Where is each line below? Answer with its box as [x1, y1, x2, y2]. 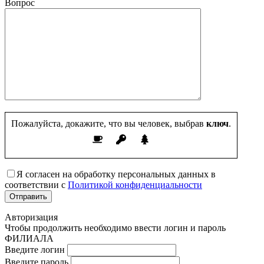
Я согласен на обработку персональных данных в [16, 169, 216, 180]
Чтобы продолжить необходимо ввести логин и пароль [5, 223, 226, 233]
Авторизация [5, 212, 58, 223]
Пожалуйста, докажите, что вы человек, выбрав [11, 118, 204, 129]
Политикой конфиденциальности [68, 180, 202, 190]
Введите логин [5, 245, 65, 255]
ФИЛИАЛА [5, 233, 54, 244]
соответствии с [5, 180, 68, 190]
